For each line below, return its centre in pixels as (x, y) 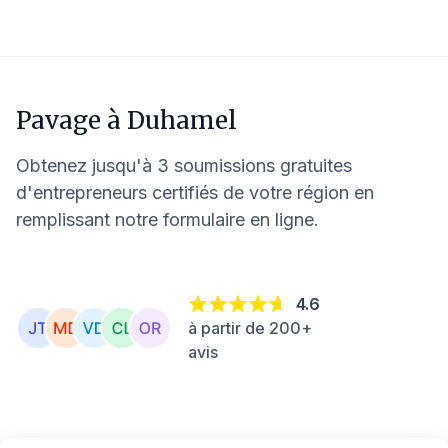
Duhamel (182, 120)
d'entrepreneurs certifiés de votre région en (195, 192)
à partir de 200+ (250, 327)
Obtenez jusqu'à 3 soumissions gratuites (184, 165)
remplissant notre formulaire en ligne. (167, 219)
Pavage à (71, 120)
